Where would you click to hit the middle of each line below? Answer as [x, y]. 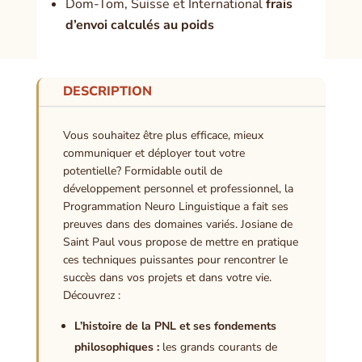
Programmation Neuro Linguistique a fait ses [175, 207]
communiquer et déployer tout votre [154, 154]
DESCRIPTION [107, 92]
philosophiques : [116, 347]
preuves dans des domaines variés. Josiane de [177, 225]
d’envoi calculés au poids [139, 25]
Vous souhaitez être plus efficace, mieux [163, 136]
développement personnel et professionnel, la [178, 189]
